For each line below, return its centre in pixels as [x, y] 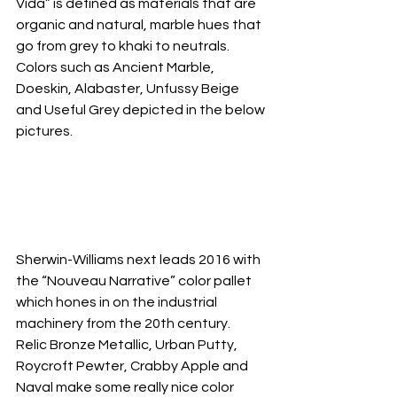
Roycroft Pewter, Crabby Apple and [133, 366]
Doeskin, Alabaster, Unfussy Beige [129, 88]
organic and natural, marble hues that [140, 24]
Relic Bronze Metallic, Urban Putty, [128, 345]
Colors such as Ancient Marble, [117, 67]
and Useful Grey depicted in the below [142, 109]
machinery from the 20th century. [126, 324]
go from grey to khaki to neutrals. [125, 46]
